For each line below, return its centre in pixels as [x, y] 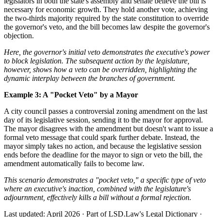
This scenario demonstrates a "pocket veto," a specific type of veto [105, 180]
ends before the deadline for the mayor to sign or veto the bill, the [103, 155]
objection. [19, 35]
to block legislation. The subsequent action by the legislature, [97, 61]
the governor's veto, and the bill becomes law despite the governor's [107, 27]
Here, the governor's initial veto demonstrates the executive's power [107, 52]
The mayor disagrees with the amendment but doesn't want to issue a [108, 128]
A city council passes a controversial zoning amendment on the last [106, 111]
